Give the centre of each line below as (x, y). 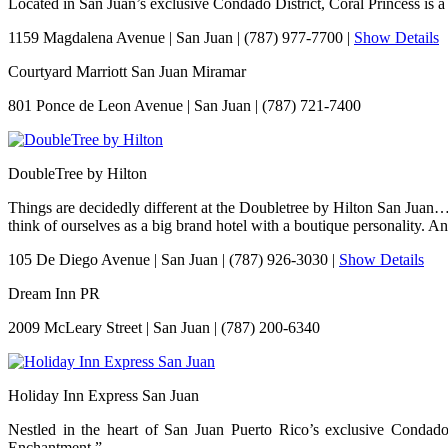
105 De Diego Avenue (79, 259)
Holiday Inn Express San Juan (103, 395)
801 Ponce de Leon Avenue (95, 105)
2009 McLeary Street (75, 327)
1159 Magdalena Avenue (86, 37)
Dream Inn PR (54, 293)
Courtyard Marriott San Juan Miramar (127, 71)
